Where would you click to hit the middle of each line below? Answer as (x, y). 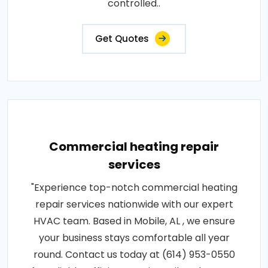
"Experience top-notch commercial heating (134, 188)
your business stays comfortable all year (134, 238)
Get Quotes (122, 39)
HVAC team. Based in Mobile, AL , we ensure (134, 221)
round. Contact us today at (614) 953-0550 (134, 255)
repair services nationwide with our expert (134, 204)
